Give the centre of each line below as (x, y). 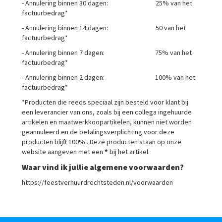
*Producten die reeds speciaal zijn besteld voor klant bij (105, 102)
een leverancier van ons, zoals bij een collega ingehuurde (107, 112)
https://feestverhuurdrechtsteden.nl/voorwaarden (97, 182)
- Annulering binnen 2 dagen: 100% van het (109, 77)
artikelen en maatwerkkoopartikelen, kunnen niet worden (107, 122)
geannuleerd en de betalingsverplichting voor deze (98, 132)
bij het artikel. (129, 152)
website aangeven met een (63, 152)
